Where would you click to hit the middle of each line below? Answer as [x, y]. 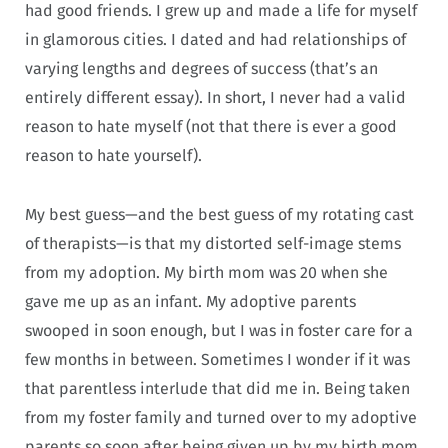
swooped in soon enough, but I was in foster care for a [219, 330]
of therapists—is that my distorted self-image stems [213, 243]
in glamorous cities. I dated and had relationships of [215, 39]
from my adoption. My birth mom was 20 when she [206, 272]
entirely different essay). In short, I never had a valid [215, 97]
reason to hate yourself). [115, 155]
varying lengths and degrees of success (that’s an [201, 68]
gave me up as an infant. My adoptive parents [190, 301]
